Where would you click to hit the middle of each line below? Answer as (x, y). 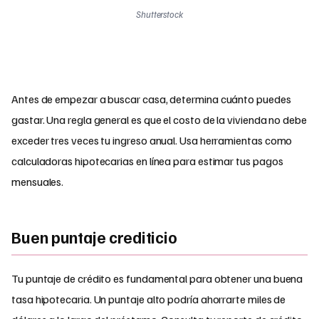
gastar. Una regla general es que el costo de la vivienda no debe (159, 119)
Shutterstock (159, 14)
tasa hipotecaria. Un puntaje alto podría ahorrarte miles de (149, 299)
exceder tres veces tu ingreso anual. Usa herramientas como (152, 140)
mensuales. (38, 181)
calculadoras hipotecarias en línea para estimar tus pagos (147, 161)
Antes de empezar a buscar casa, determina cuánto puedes (151, 99)
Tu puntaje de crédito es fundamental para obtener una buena (157, 278)
